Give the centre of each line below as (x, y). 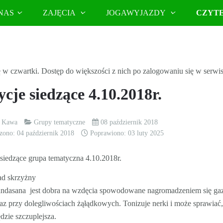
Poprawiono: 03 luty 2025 (127, 133)
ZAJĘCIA (60, 13)
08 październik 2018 (129, 122)
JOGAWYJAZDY (137, 13)
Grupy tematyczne (60, 122)
